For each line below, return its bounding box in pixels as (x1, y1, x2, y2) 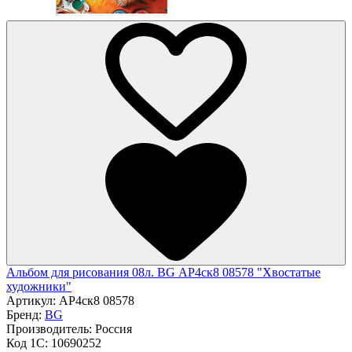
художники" (6, 279, 71, 293)
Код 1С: (6, 335, 51, 350)
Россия (95, 321, 132, 335)
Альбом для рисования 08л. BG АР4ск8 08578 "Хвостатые (6, 265, 321, 279)
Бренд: (6, 307, 45, 321)
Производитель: (6, 321, 95, 335)
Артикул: (6, 293, 59, 307)
